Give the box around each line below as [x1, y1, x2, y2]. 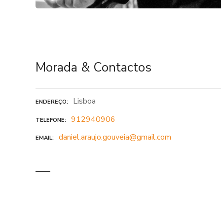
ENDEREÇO [36, 98, 67, 106]
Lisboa [73, 95, 96, 107]
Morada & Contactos [36, 59, 151, 76]
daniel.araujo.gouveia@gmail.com [59, 132, 171, 143]
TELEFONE [36, 116, 65, 124]
